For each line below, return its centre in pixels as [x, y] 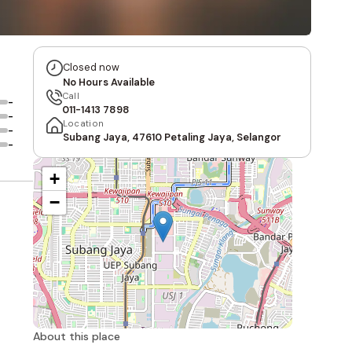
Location [83, 123]
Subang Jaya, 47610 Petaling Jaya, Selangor [172, 137]
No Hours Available [108, 82]
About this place [76, 336]
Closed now [91, 67]
